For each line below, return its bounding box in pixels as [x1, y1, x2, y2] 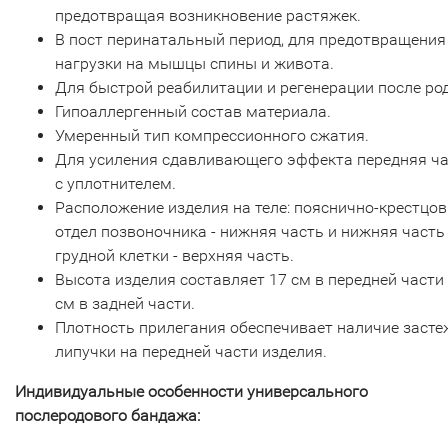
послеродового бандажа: [15, 406, 200, 425]
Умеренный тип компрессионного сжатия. [55, 126, 369, 145]
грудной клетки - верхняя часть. [55, 246, 294, 265]
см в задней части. [55, 294, 195, 313]
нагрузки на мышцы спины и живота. [55, 54, 334, 73]
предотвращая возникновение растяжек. [55, 6, 361, 25]
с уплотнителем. [55, 174, 176, 193]
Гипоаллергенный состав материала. [55, 102, 331, 121]
